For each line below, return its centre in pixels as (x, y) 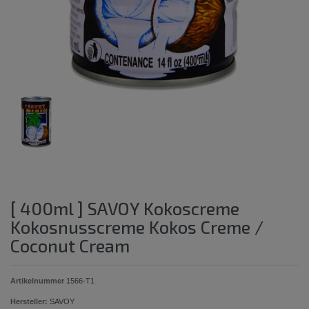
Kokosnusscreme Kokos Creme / (137, 227)
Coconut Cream (70, 245)
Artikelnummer (38, 280)
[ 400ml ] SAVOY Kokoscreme (125, 208)
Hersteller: (29, 301)
